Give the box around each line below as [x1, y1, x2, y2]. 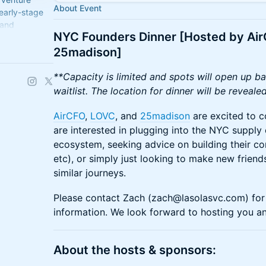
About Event [53, 3, 102, 13]
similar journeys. [53, 167, 126, 179]
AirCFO [53, 110, 85, 122]
